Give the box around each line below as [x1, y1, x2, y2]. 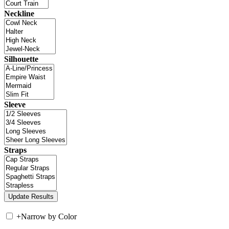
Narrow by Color [21, 212, 77, 221]
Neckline [4, 9, 34, 18]
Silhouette [4, 54, 38, 63]
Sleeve [4, 100, 26, 109]
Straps [4, 145, 27, 154]
